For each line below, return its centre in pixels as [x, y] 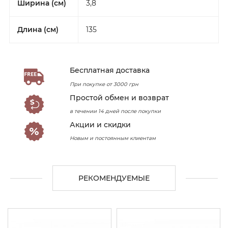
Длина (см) [38, 29]
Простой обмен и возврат [120, 97]
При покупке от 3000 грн [104, 84]
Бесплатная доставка [110, 70]
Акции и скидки [101, 125]
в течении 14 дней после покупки [116, 111]
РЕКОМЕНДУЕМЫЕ [114, 178]
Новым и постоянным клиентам [113, 138]
